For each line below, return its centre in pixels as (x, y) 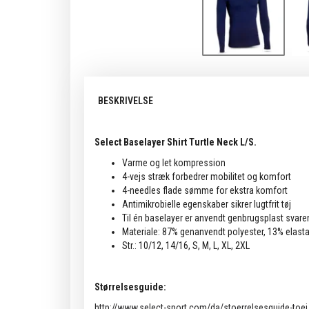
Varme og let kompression (174, 162)
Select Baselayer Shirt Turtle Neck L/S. (176, 142)
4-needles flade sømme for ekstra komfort (205, 190)
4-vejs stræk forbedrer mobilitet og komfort (207, 176)
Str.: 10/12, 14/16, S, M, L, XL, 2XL (186, 245)
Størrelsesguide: (130, 287)
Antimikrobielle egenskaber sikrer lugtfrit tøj (207, 204)
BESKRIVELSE (126, 100)
